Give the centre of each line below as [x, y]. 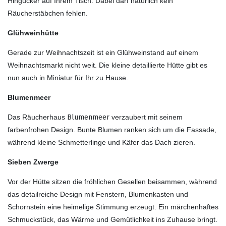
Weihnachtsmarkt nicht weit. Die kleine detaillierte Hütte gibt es [107, 65]
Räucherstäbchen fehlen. [48, 13]
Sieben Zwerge [33, 162]
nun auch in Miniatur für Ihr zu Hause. [68, 77]
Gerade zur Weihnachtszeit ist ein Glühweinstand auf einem [103, 52]
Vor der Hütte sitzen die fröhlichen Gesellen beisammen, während [112, 181]
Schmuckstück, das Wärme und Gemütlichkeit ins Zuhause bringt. [112, 219]
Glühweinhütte [33, 33]
